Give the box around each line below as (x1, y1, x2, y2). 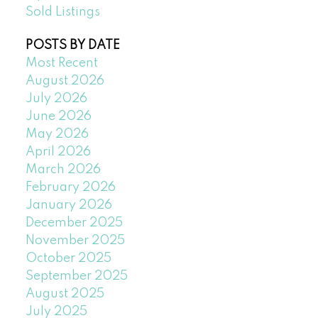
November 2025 (25, 234, 125, 247)
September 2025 (25, 269, 128, 283)
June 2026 (25, 109, 92, 123)
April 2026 (25, 145, 91, 158)
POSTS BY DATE (25, 38, 120, 52)
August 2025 (25, 287, 104, 300)
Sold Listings (25, 5, 100, 18)
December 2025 (25, 216, 123, 229)
